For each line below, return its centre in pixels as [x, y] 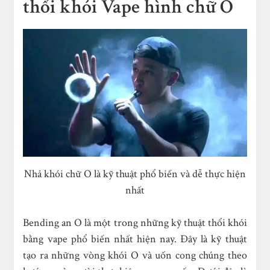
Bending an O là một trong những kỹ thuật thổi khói [135, 222]
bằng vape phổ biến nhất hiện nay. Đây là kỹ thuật [135, 239]
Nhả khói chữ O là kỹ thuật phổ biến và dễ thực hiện [135, 174]
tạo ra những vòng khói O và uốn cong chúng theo [135, 255]
